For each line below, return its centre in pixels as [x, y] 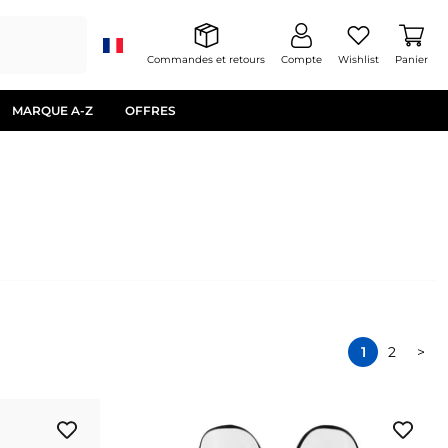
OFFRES [150, 111]
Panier [411, 59]
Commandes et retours [206, 59]
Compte [301, 59]
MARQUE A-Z [52, 111]
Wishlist [358, 59]
